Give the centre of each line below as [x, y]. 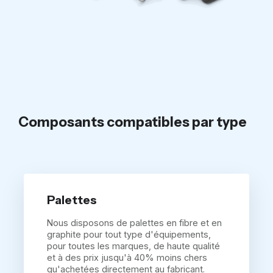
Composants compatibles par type [133, 122]
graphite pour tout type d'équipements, [129, 235]
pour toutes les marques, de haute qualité [134, 246]
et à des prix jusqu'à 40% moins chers [127, 258]
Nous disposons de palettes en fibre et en [135, 223]
